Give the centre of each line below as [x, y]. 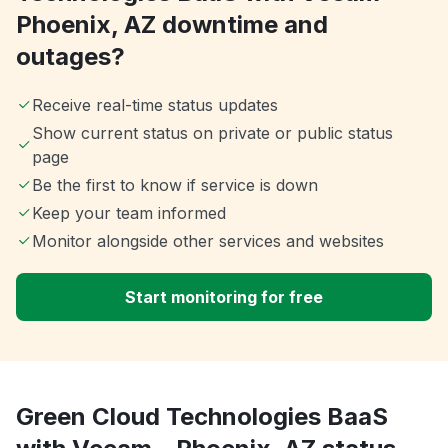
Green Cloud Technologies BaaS [202, 416]
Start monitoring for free [224, 296]
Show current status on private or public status [212, 132]
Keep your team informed [129, 212]
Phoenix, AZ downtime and [172, 24]
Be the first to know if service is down [175, 184]
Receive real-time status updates [155, 104]
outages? [70, 56]
